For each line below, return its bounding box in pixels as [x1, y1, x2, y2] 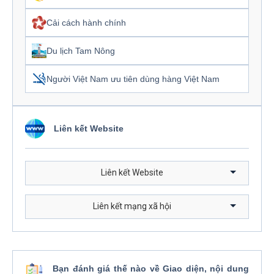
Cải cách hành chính [46, 17, 126, 28]
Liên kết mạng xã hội [93, 201, 171, 212]
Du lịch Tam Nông [46, 45, 115, 56]
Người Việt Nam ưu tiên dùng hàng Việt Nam [46, 73, 220, 84]
